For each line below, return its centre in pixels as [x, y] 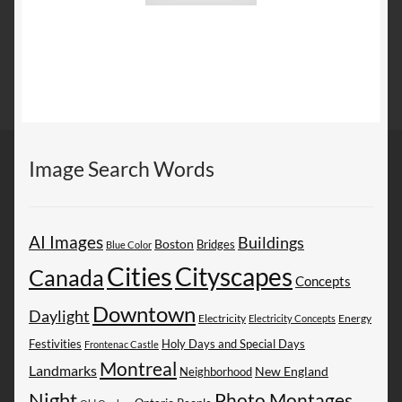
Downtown [144, 313]
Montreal [138, 368]
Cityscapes [234, 276]
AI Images [66, 241]
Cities [140, 276]
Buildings [271, 242]
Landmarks [63, 370]
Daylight [59, 315]
